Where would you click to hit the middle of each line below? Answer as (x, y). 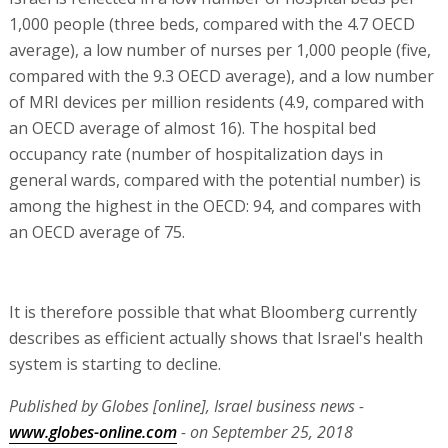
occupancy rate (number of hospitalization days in (195, 153)
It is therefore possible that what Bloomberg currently (212, 311)
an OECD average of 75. (96, 231)
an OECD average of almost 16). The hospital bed (192, 127)
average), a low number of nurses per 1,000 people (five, (219, 49)
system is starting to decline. (114, 363)
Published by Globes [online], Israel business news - (186, 405)
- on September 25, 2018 (264, 431)
